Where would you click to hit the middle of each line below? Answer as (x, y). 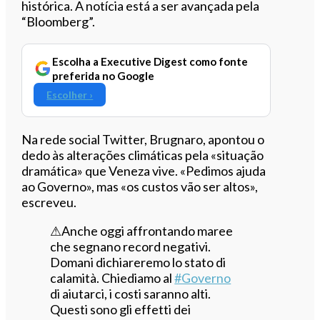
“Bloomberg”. (59, 21)
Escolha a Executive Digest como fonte (150, 61)
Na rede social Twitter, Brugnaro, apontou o (143, 139)
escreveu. (49, 202)
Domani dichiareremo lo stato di (138, 262)
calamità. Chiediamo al (112, 277)
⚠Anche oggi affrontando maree (142, 230)
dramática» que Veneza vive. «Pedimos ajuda (144, 170)
